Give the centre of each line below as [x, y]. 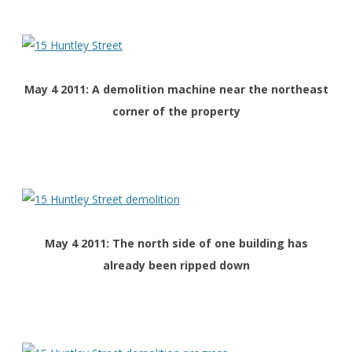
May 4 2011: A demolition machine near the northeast [176, 90]
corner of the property [176, 112]
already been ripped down [176, 266]
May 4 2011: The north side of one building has [176, 244]
